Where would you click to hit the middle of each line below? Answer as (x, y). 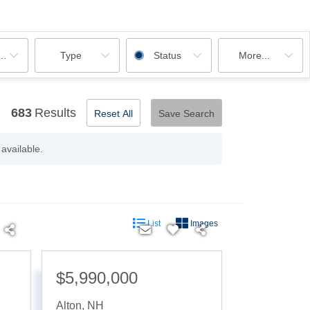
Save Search (186, 113)
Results (55, 112)
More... (254, 55)
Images (203, 223)
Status (167, 55)
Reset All (113, 113)
